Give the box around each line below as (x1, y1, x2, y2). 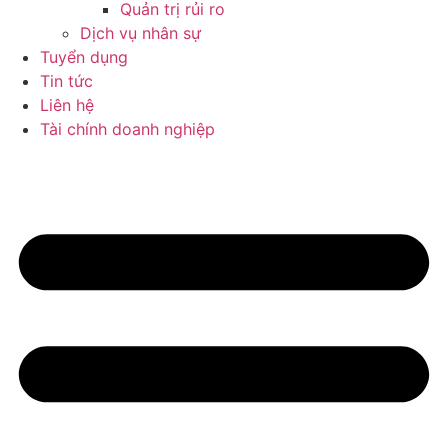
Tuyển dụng (40, 47, 128, 68)
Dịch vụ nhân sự (80, 23, 201, 44)
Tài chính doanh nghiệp (40, 119, 215, 140)
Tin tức (40, 71, 93, 92)
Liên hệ (40, 95, 94, 116)
